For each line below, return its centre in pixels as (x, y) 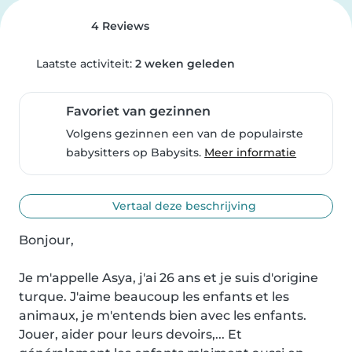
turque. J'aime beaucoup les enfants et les (154, 297)
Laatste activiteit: (84, 64)
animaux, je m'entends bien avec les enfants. (163, 315)
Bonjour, (46, 240)
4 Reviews (118, 26)
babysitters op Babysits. (136, 152)
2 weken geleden (185, 64)
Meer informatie (251, 152)
